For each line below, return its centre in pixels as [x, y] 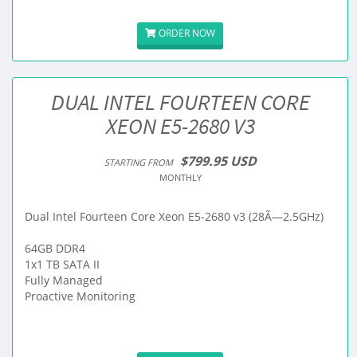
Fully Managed [64, 280]
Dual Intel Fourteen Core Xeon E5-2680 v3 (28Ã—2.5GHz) [174, 216]
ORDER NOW [186, 33]
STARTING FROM [138, 162]
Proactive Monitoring [80, 296]
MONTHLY [180, 177]
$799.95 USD [218, 161]
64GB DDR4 [55, 248]
